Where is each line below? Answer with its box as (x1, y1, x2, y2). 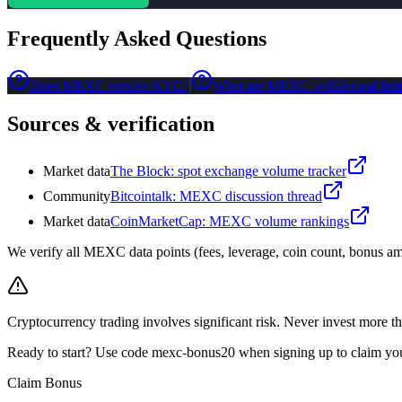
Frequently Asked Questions (7, 27, 267, 51)
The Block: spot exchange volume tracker (110, 162, 346, 179)
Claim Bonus (7, 374, 82, 390)
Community (43, 188, 110, 204)
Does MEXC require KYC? (30, 78, 189, 94)
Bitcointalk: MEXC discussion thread (110, 188, 322, 204)
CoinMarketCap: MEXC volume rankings (110, 213, 349, 229)
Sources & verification (7, 112, 214, 136)
